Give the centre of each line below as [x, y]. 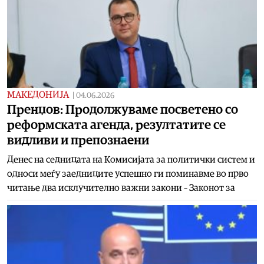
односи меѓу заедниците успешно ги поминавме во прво [128, 174]
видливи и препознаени [78, 140]
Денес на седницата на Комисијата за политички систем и [131, 159]
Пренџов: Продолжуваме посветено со [123, 109]
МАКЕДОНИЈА [38, 95]
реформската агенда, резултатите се [116, 125]
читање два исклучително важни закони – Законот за [121, 188]
